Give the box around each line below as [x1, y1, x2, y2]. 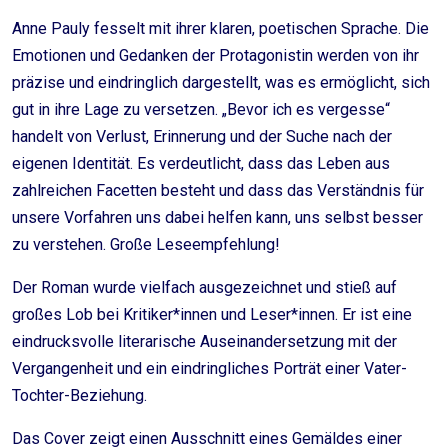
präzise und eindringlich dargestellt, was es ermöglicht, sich [12, 73, 430, 92]
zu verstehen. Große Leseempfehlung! [12, 235, 280, 254]
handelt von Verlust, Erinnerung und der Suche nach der [12, 127, 392, 146]
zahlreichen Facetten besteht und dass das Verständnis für [12, 181, 424, 200]
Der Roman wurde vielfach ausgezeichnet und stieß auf [12, 278, 397, 297]
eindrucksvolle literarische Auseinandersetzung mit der [12, 332, 397, 351]
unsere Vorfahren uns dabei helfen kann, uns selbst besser [12, 208, 423, 227]
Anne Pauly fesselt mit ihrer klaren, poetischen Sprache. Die [12, 19, 429, 38]
